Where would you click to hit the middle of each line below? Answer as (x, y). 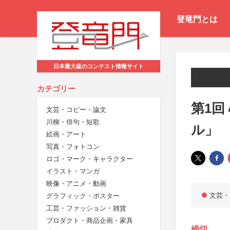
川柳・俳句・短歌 (73, 122)
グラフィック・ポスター (83, 196)
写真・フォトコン (73, 147)
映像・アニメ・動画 (76, 184)
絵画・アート (66, 135)
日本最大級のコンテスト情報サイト (99, 66)
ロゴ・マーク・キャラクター (90, 159)
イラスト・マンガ (73, 171)
